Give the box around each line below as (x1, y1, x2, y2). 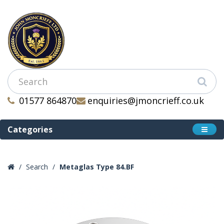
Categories (7, 124, 52, 135)
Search (26, 162, 48, 171)
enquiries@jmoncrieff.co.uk (87, 94, 204, 106)
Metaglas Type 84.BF (59, 162, 134, 171)
